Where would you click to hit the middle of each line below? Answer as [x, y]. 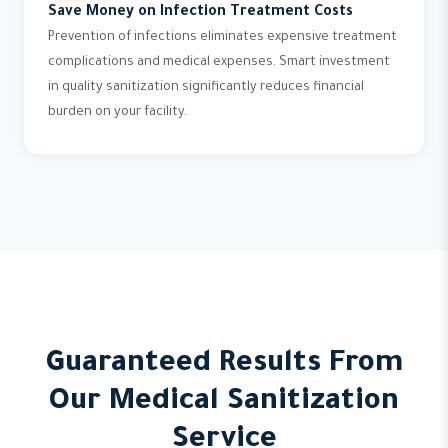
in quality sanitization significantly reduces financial [206, 88]
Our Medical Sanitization [224, 403]
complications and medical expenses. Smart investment [219, 63]
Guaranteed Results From [224, 365]
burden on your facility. [117, 113]
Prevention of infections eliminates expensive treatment [222, 38]
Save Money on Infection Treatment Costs [200, 13]
